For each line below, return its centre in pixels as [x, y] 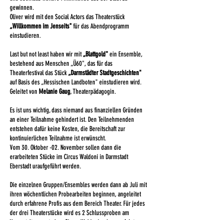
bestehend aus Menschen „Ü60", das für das [61, 64]
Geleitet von [24, 92]
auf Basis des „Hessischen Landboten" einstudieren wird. [76, 82]
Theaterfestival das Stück [39, 73]
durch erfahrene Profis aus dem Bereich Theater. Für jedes [77, 204]
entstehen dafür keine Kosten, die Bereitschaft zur [68, 129]
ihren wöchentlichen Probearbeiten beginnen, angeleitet [75, 194]
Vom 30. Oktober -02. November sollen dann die [66, 148]
